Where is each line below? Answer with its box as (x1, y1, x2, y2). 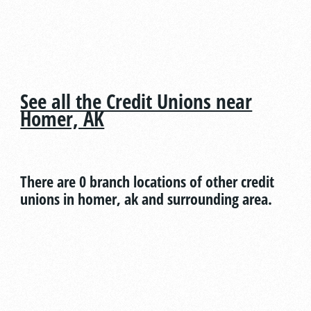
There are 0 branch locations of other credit (20, 170, 275, 192)
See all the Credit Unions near (20, 87, 253, 115)
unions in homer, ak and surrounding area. (20, 187, 273, 209)
